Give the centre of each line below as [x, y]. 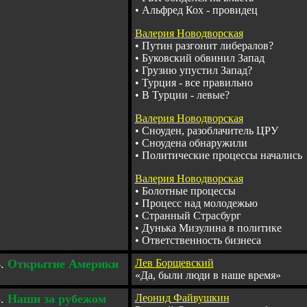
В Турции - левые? [185, 95]
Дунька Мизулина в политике [211, 228]
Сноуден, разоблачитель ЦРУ [208, 131]
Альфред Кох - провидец [199, 10]
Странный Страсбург [191, 216]
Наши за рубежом [57, 299]
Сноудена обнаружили [194, 143]
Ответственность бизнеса [201, 240]
